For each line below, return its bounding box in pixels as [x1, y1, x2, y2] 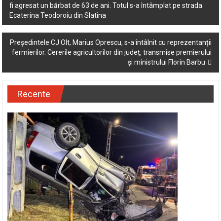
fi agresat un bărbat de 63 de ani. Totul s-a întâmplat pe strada [9, 1, 203, 9]
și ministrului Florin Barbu [127, 58, 205, 66]
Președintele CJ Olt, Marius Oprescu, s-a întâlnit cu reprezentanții [9, 38, 212, 46]
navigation [1, 3, 65, 19]
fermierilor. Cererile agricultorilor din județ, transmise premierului [11, 48, 212, 56]
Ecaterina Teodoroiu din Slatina [9, 11, 107, 19]
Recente [17, 89, 51, 99]
